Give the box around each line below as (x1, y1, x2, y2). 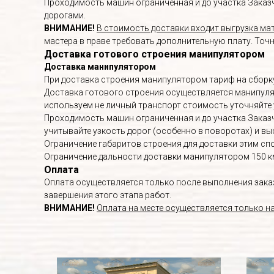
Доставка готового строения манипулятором (44, 48, 265, 60)
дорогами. (44, 10, 86, 20)
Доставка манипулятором (44, 61, 156, 72)
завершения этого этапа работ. (44, 190, 171, 200)
